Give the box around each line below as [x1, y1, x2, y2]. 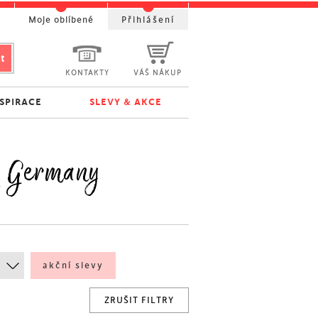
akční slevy [43, 261, 104, 270]
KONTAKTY [65, 69, 109, 77]
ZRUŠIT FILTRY [104, 295, 174, 305]
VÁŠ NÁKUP [133, 69, 182, 77]
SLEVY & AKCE [89, 97, 163, 107]
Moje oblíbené [28, 15, 94, 25]
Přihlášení [121, 15, 175, 25]
